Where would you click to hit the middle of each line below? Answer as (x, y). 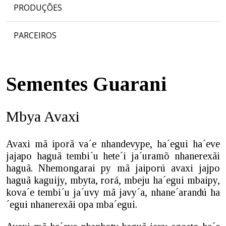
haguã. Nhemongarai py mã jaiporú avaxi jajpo (113, 168)
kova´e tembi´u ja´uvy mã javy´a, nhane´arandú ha (113, 192)
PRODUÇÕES (38, 8)
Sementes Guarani (87, 84)
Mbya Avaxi (43, 116)
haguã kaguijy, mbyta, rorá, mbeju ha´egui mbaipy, (113, 180)
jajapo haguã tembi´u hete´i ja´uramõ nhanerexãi (113, 156)
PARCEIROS (35, 35)
